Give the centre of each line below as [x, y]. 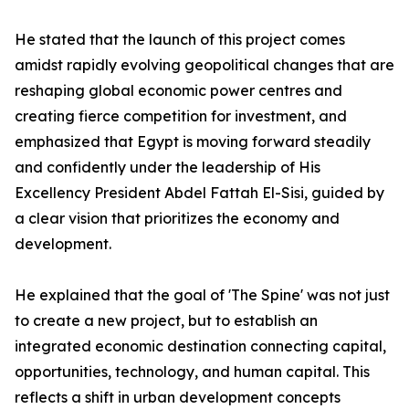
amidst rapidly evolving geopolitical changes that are [204, 65]
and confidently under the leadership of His [168, 167]
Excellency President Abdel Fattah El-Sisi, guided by [199, 193]
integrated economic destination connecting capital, [200, 346]
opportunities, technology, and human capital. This [192, 372]
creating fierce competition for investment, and [181, 116]
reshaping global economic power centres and [178, 90]
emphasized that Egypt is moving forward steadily [193, 142]
